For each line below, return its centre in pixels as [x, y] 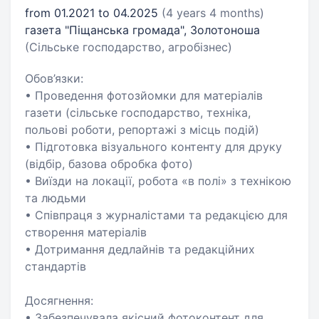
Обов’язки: [54, 78]
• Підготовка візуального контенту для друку [153, 147]
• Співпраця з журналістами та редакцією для [156, 215]
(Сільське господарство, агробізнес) [129, 47]
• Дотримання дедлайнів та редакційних [140, 249]
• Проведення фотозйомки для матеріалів [144, 95]
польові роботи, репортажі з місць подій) [142, 130]
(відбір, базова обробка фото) [109, 164]
